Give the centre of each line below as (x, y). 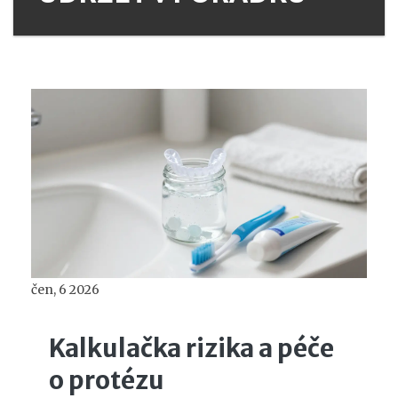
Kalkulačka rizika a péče (191, 348)
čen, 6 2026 (65, 289)
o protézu (107, 380)
